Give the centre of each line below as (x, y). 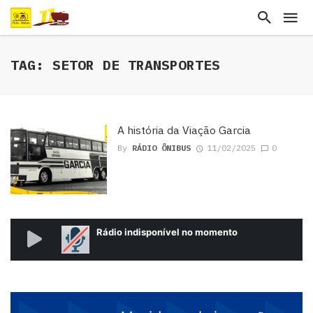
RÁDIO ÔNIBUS (161, 148)
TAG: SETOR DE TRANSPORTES (115, 65)
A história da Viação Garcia (184, 130)
